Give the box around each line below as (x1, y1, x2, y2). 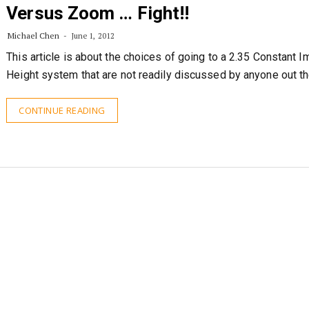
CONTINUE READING (19, 104, 106, 117)
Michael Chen (8, 30, 60, 41)
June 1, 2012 (69, 31, 114, 41)
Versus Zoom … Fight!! (6, 3, 190, 23)
